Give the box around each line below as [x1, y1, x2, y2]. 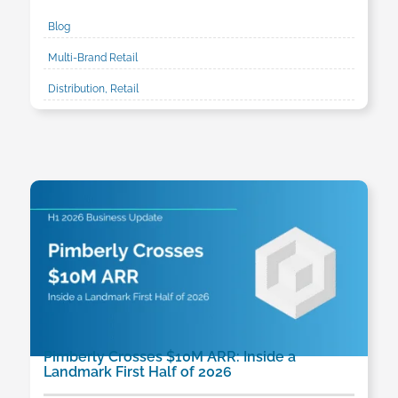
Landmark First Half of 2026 [43, 362, 232, 380]
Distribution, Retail [47, 82, 139, 95]
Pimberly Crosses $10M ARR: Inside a [43, 347, 296, 365]
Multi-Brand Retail [47, 51, 138, 64]
